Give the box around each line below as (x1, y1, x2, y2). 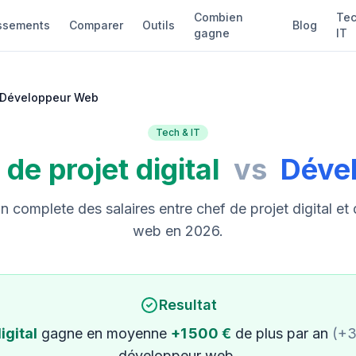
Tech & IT (156, 126, 200, 138)
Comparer (69, 18, 123, 32)
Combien (194, 10, 243, 24)
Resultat (158, 296, 217, 313)
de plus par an (231, 325, 332, 342)
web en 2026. (133, 222, 223, 239)
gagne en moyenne (37, 325, 171, 342)
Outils (142, 18, 175, 32)
